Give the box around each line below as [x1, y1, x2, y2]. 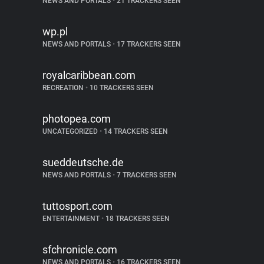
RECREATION [42, 84, 85, 92]
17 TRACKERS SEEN [115, 40, 181, 48]
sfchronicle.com [42, 243, 117, 256]
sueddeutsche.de [42, 156, 124, 169]
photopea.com [42, 113, 111, 125]
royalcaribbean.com [42, 69, 136, 81]
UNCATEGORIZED [42, 127, 100, 136]
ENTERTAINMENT [42, 214, 101, 223]
